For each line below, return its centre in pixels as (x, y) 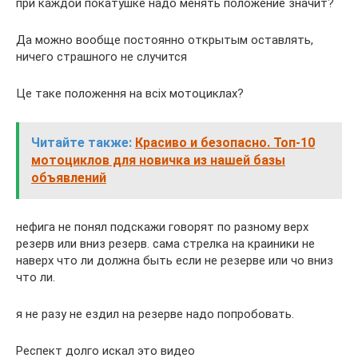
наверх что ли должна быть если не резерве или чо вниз (175, 260)
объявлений (69, 177)
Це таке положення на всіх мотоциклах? (130, 93)
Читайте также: (82, 142)
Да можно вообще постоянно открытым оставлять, (165, 40)
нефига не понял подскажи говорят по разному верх (162, 227)
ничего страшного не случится (101, 56)
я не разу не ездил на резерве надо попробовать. (155, 314)
